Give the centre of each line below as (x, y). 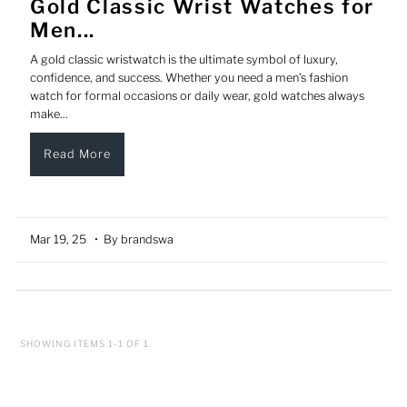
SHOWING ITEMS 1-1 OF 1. (86, 344)
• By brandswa (134, 240)
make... (50, 114)
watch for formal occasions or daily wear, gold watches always (198, 96)
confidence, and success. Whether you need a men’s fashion (189, 78)
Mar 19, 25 (61, 240)
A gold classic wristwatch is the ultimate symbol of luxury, (184, 60)
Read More (78, 154)
